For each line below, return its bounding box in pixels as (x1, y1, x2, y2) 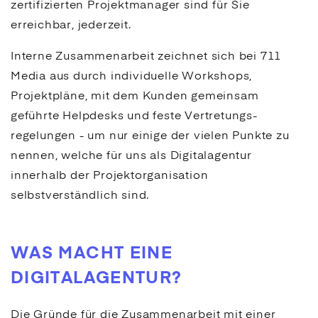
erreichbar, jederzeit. (11, 19, 131, 31)
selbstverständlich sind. (11, 190, 150, 202)
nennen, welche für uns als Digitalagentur (11, 150, 252, 162)
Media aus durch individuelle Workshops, (11, 70, 253, 82)
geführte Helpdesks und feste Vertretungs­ (11, 110, 257, 122)
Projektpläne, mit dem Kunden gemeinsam (11, 90, 259, 102)
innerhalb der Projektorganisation (11, 170, 209, 182)
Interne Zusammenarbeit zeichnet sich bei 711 (11, 50, 282, 62)
